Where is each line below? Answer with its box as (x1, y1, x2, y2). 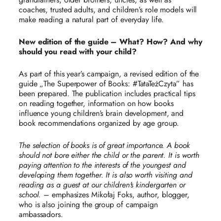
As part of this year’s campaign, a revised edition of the (19, 68, 199, 80)
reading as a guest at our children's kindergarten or (19, 179, 185, 191)
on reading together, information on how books (19, 98, 174, 110)
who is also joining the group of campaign (19, 199, 158, 211)
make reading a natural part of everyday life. (19, 14, 164, 26)
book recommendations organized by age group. (19, 117, 179, 129)
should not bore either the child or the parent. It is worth (19, 149, 200, 161)
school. (19, 189, 44, 201)
